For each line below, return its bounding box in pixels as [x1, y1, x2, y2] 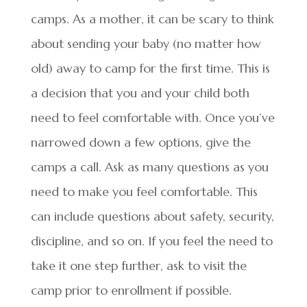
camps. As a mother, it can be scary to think [30, 11, 274, 27]
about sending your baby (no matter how [30, 36, 261, 51]
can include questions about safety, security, [30, 208, 274, 224]
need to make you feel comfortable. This [30, 184, 258, 199]
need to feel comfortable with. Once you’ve [30, 110, 275, 125]
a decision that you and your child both [30, 85, 249, 101]
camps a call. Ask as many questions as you [30, 159, 269, 175]
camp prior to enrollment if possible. [30, 282, 232, 298]
